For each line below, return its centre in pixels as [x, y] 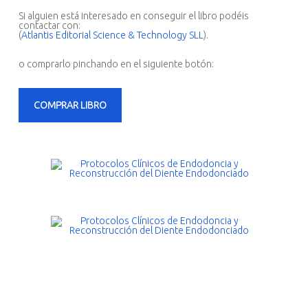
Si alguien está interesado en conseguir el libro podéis [133, 16]
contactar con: [49, 25]
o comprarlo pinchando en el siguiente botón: [116, 64]
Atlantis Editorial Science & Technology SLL [112, 35]
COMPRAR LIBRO [70, 105]
